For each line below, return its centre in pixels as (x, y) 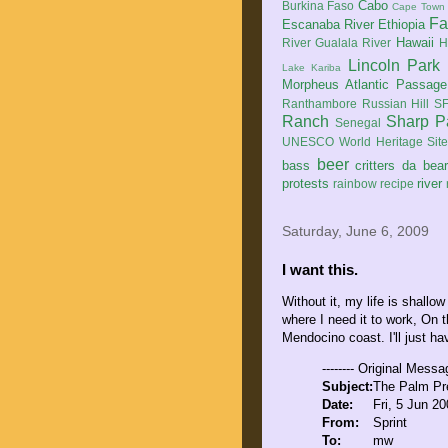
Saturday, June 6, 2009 (355, 231)
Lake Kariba (312, 67)
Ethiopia (402, 24)
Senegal (358, 122)
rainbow (355, 183)
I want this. (320, 269)
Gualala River (353, 42)
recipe (397, 183)
